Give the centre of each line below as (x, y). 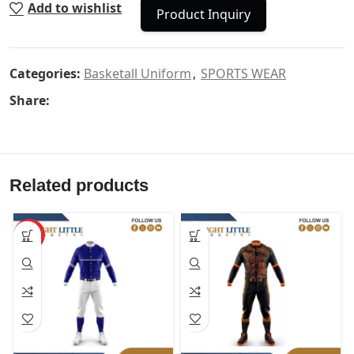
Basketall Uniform (137, 74)
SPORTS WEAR (243, 74)
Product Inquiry (204, 15)
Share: (30, 101)
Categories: (45, 74)
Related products (79, 186)
